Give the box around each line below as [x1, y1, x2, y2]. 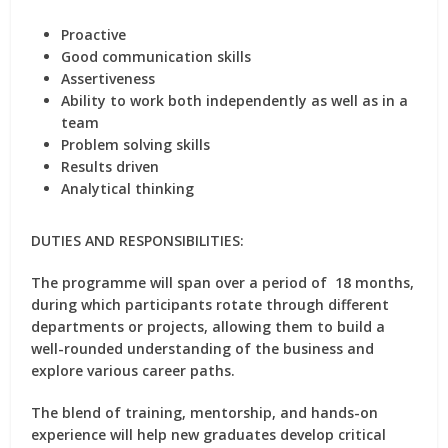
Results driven [61, 157, 160, 176]
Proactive [61, 25, 127, 44]
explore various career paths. [31, 361, 236, 380]
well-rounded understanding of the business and [31, 339, 375, 358]
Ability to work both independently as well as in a [61, 91, 409, 110]
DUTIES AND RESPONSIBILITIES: [31, 231, 273, 250]
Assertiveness [61, 69, 156, 88]
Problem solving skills [61, 135, 211, 154]
